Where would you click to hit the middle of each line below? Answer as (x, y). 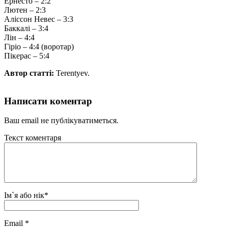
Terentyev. (72, 73)
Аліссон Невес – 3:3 (39, 19)
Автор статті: (29, 73)
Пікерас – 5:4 (27, 55)
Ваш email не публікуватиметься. (61, 121)
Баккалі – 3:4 (26, 28)
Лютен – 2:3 (25, 10)
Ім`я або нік (24, 195)
